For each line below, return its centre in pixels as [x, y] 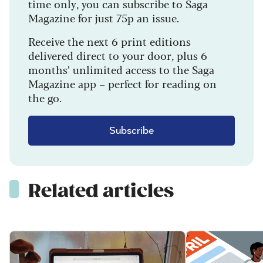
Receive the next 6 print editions [109, 41]
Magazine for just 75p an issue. [104, 17]
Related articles [101, 191]
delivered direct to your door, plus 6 [118, 55]
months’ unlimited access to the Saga [121, 69]
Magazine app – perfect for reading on [122, 83]
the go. [45, 97]
